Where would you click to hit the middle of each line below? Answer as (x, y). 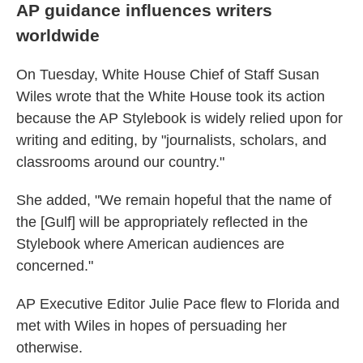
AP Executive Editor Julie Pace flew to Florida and (178, 304)
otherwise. (49, 348)
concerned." (55, 266)
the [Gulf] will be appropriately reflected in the (162, 222)
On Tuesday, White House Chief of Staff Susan (168, 75)
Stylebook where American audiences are (150, 244)
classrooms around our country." (120, 162)
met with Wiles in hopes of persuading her (152, 326)
